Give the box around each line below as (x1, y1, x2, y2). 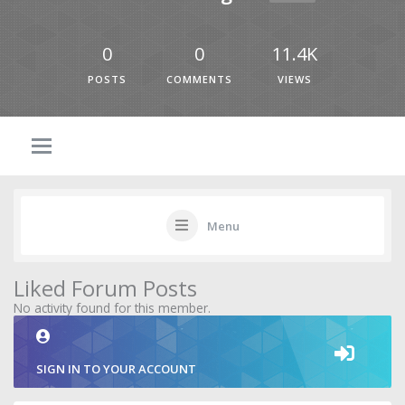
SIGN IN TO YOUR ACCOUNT (36, 361, 196, 377)
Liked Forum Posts (14, 274, 197, 303)
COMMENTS (166, 72, 232, 86)
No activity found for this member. (14, 299, 211, 316)
